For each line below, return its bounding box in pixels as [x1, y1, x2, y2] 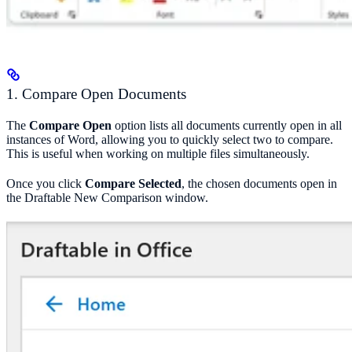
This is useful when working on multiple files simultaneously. [6, 147, 310, 161]
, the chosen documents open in [181, 177, 337, 191]
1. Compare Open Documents [6, 86, 186, 103]
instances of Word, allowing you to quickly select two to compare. [6, 133, 333, 147]
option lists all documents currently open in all [112, 119, 342, 133]
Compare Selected [85, 177, 181, 191]
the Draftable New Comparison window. [6, 191, 208, 205]
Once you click [6, 177, 85, 191]
